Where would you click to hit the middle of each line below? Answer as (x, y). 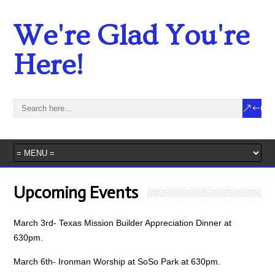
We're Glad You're (132, 36)
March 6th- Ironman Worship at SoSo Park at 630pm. (117, 261)
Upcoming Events (76, 193)
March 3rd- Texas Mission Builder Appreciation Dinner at (123, 223)
